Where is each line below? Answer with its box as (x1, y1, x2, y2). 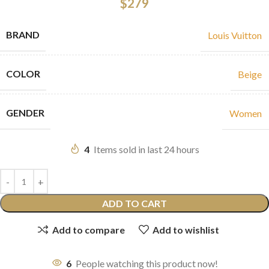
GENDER (6, 107, 44, 119)
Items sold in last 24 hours (94, 144, 199, 156)
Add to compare (52, 223, 125, 235)
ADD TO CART (102, 198, 167, 210)
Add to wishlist (152, 223, 219, 235)
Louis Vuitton (208, 29, 262, 41)
